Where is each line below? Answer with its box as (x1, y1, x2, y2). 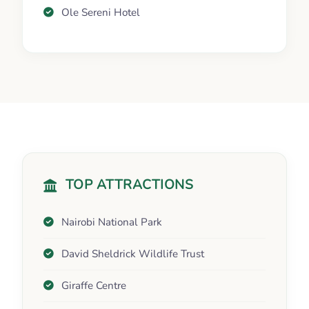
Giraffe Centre (61, 279, 126, 293)
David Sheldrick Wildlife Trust (61, 247, 204, 261)
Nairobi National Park (61, 215, 162, 230)
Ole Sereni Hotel (61, 6, 140, 20)
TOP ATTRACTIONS (65, 176, 193, 195)
